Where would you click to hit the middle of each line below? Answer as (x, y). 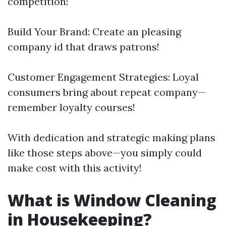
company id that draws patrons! (83, 47)
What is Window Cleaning (112, 200)
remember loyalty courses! (71, 107)
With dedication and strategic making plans (111, 137)
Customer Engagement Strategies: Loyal (103, 77)
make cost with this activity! (75, 168)
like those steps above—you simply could (105, 153)
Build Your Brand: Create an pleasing (94, 32)
